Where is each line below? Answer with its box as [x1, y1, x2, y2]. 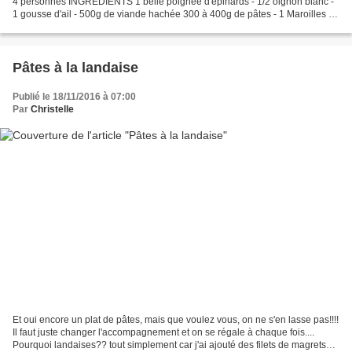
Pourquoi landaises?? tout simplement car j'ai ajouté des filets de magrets [13, 339, 326, 350]
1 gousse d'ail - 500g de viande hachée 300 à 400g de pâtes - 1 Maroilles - [13, 9, 332, 20]
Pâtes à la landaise [13, 60, 138, 76]
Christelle [31, 104, 74, 115]
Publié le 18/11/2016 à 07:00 [13, 91, 136, 103]
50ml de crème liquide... [13, 21, 115, 33]
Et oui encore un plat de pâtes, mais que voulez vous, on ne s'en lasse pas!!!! [13, 313, 339, 325]
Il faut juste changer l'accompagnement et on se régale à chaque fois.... [13, 326, 314, 338]
